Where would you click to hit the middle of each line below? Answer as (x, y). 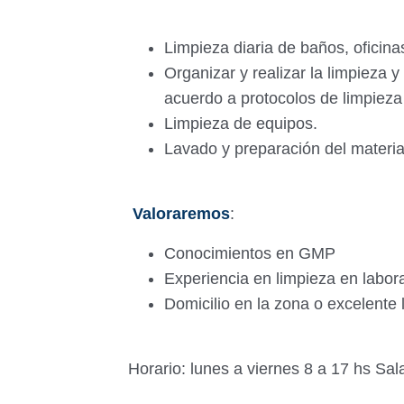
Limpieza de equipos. (243, 124)
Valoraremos (181, 214)
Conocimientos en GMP (252, 253)
